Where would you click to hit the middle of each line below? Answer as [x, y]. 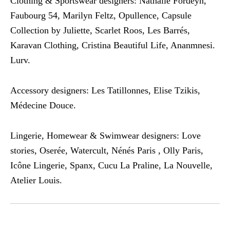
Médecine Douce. [43, 106]
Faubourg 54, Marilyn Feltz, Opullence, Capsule [101, 16]
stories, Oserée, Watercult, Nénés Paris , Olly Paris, [107, 151]
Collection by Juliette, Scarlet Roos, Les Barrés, [100, 31]
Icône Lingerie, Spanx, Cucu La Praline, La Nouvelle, [111, 166]
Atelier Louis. [36, 180]
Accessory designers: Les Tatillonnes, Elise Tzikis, [105, 91]
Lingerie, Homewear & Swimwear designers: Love [106, 136]
